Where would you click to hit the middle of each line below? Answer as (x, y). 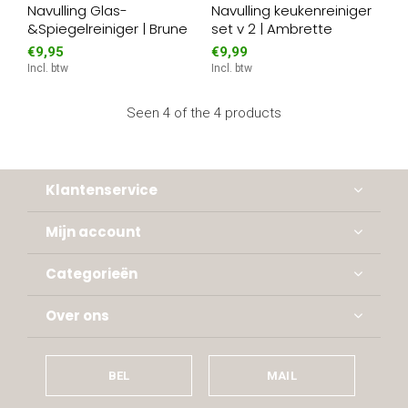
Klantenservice (102, 190)
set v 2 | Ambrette (271, 29)
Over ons (77, 316)
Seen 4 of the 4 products (204, 113)
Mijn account (93, 232)
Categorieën (92, 274)
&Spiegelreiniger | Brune (107, 29)
